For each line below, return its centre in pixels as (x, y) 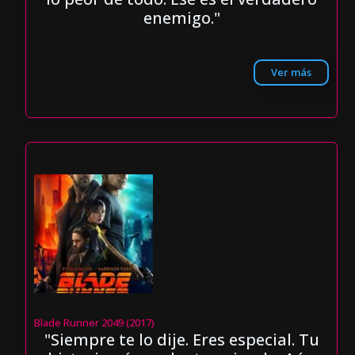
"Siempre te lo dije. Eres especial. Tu (181, 340)
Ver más (291, 73)
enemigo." (181, 17)
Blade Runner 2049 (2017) (95, 323)
